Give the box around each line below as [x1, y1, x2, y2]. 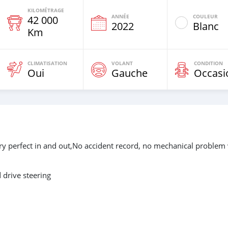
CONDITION [194, 60, 223, 67]
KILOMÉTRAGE [27, 7, 64, 14]
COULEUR [193, 13, 218, 20]
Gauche [111, 66, 148, 80]
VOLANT [111, 60, 133, 67]
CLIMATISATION [27, 60, 67, 67]
